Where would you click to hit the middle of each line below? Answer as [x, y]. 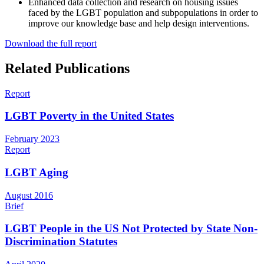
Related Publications [67, 68]
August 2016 [29, 195]
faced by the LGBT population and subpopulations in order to [143, 12]
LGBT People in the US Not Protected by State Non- [131, 229]
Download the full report [51, 43]
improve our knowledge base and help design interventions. [139, 23]
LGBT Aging [37, 172]
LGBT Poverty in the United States [89, 116]
